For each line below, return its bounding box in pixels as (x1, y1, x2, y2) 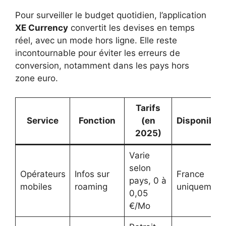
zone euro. (15, 73, 58, 83)
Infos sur (74, 169, 109, 180)
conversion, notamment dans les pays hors (15, 60, 189, 71)
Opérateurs (20, 169, 66, 180)
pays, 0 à (129, 176, 166, 186)
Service (27, 116, 59, 126)
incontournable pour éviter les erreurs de (15, 47, 180, 58)
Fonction (79, 116, 116, 126)
